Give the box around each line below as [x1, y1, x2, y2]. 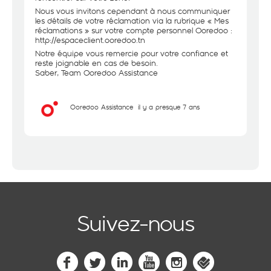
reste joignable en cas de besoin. [35, 57, 158, 68]
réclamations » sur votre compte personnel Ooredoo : [35, 25, 232, 36]
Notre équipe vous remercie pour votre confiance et [35, 48, 228, 59]
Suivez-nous [76, 208, 195, 237]
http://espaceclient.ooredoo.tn [35, 34, 145, 45]
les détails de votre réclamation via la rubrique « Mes [35, 15, 229, 26]
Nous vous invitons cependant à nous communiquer [35, 5, 230, 16]
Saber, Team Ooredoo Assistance [35, 67, 158, 78]
